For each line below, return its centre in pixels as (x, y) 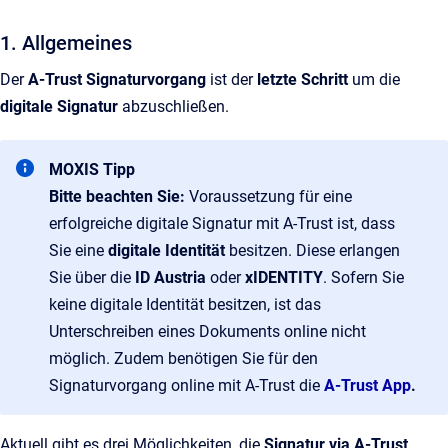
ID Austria (170, 277)
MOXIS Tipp (92, 169)
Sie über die (92, 277)
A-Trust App (367, 385)
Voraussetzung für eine (268, 196)
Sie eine (78, 250)
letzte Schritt (304, 79)
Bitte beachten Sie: (117, 196)
